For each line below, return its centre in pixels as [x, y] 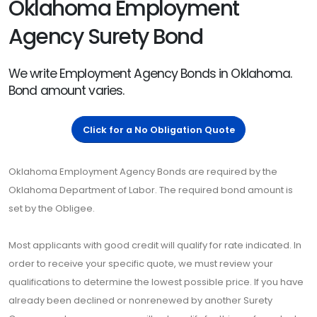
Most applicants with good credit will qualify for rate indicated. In [155, 246]
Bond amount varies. [67, 91]
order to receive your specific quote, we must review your [141, 264]
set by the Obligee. [52, 209]
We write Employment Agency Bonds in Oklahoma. [150, 74]
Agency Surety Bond [106, 36]
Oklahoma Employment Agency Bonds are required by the [143, 172]
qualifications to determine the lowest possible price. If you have [156, 282]
